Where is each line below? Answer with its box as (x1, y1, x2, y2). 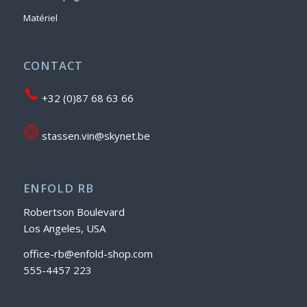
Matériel (23, 12, 58, 25)
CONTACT (23, 58, 83, 74)
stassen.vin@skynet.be (38, 128, 150, 143)
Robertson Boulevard (23, 205, 125, 219)
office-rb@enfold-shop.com (23, 246, 153, 260)
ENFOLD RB (23, 180, 94, 197)
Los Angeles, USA (23, 221, 106, 236)
